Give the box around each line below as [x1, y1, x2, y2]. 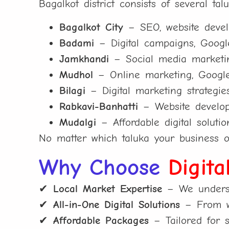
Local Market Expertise [53, 182, 163, 195]
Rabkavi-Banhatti [59, 100, 139, 112]
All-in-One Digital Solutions [53, 198, 180, 211]
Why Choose [39, 154, 169, 181]
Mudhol [59, 68, 94, 81]
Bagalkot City [59, 20, 124, 33]
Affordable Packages [53, 214, 149, 227]
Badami [59, 36, 95, 49]
